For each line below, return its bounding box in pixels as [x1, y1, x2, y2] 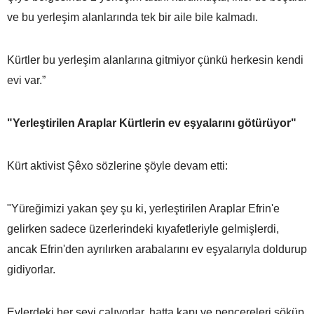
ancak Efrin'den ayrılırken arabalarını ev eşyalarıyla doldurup [7, 243, 307, 255]
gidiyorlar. [7, 263, 55, 275]
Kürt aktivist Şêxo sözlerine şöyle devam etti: [7, 159, 228, 172]
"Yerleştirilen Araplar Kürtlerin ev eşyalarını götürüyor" [7, 116, 296, 129]
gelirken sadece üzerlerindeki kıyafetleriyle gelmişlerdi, [7, 222, 279, 235]
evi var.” [7, 74, 46, 86]
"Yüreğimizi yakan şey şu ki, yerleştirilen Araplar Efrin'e [7, 202, 280, 214]
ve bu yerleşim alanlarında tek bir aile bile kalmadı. [7, 11, 258, 23]
